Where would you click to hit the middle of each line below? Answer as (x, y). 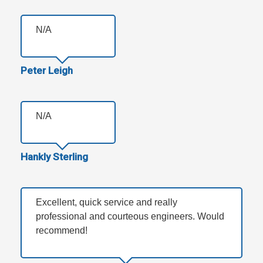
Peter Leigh (47, 71)
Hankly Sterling (54, 157)
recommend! (62, 231)
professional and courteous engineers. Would (130, 217)
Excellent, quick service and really (107, 203)
